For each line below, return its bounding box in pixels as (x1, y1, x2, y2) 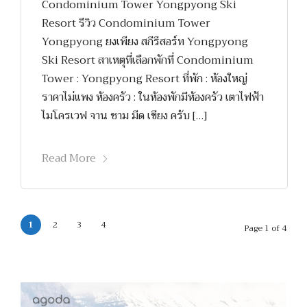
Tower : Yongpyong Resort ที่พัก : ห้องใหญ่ (42, 69, 247, 88)
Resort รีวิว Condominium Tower (42, 13, 210, 33)
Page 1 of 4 (244, 221, 286, 236)
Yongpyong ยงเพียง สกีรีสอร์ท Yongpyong (42, 32, 248, 51)
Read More (42, 149, 96, 169)
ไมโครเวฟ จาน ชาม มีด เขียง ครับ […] (42, 106, 207, 125)
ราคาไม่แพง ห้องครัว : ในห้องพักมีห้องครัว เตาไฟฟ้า (42, 87, 264, 107)
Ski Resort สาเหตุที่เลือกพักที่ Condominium (42, 50, 254, 70)
